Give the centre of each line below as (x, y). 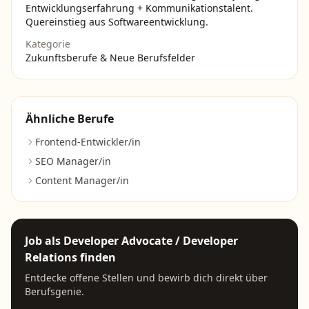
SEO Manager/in (73, 161)
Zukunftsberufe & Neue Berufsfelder (110, 58)
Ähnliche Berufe (70, 119)
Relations (51, 257)
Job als (44, 241)
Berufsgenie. (54, 291)
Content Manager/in (82, 180)
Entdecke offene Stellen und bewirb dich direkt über (146, 278)
